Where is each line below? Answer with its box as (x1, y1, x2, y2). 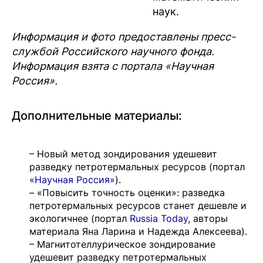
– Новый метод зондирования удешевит (29, 148, 217, 160)
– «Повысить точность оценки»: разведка (29, 187, 225, 199)
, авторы (188, 213, 228, 225)
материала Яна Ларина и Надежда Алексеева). (29, 225, 247, 238)
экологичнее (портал (29, 213, 130, 225)
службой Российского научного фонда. (12, 45, 214, 58)
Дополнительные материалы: (12, 109, 182, 123)
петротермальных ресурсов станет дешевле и (29, 200, 247, 212)
